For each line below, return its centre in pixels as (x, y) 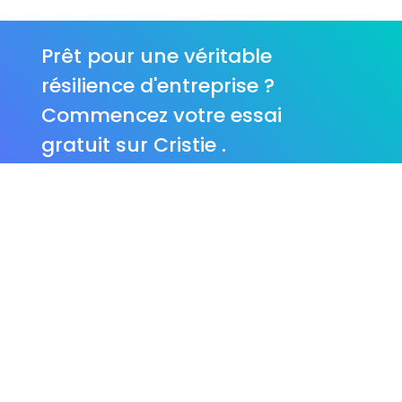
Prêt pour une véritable (157, 56)
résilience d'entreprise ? (158, 85)
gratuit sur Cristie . (134, 144)
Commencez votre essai (162, 115)
